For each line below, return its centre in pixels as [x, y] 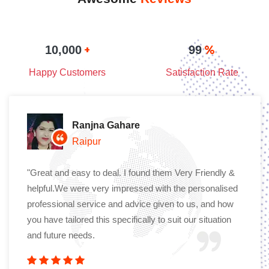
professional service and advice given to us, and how [130, 204]
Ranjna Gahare [106, 125]
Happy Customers [67, 72]
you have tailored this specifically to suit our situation [129, 219]
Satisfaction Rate [202, 72]
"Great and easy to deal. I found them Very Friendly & [131, 172]
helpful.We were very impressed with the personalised [132, 188]
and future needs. [61, 235]
